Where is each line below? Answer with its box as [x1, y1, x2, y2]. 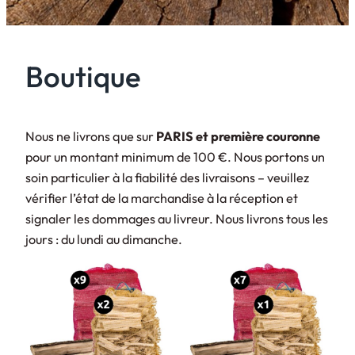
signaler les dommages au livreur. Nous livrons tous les [25, 211, 328, 227]
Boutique [25, 58, 141, 96]
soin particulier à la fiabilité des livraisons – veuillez [25, 170, 309, 186]
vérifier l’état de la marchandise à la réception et [25, 190, 298, 207]
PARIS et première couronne [156, 128, 320, 145]
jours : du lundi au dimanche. [25, 231, 182, 248]
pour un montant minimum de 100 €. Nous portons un [25, 149, 325, 166]
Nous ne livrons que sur [25, 128, 156, 145]
